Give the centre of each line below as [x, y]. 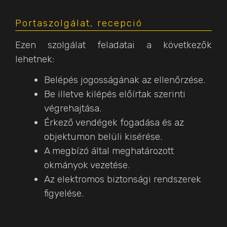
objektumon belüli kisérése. [103, 136]
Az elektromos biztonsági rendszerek [123, 179]
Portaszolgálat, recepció [79, 23]
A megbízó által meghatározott [109, 150]
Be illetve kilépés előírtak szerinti [115, 94]
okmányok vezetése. [87, 165]
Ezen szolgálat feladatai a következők [113, 45]
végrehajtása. [73, 108]
